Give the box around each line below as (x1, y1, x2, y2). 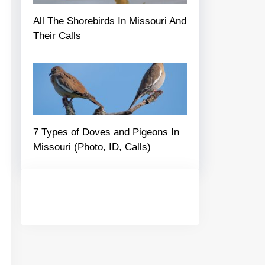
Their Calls (33, 30, 81, 42)
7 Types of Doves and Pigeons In (33, 126, 179, 138)
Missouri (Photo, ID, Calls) (33, 141, 151, 153)
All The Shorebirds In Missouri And (33, 15, 186, 27)
